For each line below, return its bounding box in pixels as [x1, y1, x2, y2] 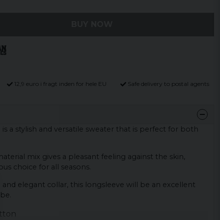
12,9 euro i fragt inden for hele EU [14, 80, 107, 87]
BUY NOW [71, 20, 113, 29]
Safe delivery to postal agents [127, 80, 209, 87]
